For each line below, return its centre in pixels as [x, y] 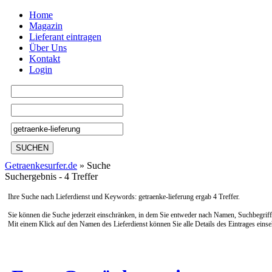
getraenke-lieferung [166, 197]
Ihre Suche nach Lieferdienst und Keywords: [73, 197]
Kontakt [45, 59]
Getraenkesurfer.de [41, 165]
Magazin [46, 26]
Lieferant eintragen [65, 37]
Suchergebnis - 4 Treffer [51, 176]
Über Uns [48, 48]
